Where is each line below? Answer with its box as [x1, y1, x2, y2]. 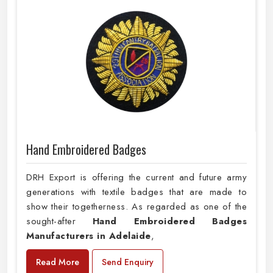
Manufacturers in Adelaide [26, 229, 151, 243]
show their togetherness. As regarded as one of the [26, 199, 247, 213]
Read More [36, 255, 79, 268]
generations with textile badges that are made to [26, 185, 247, 199]
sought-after [26, 214, 93, 228]
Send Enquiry [102, 255, 154, 268]
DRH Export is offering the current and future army [26, 170, 247, 184]
